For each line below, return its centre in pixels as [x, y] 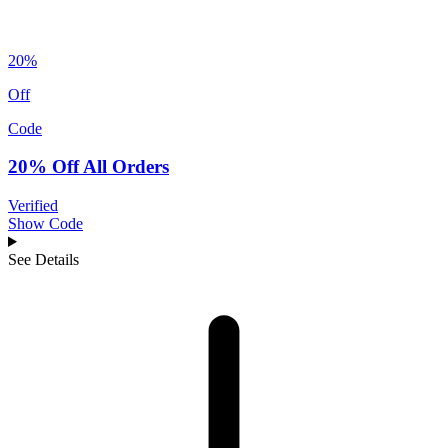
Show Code [45, 223]
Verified [33, 205]
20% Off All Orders [88, 167]
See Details [43, 259]
